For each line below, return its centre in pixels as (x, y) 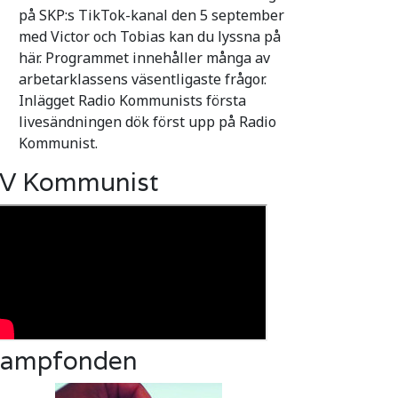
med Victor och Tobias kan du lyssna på (150, 36)
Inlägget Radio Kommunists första (132, 100)
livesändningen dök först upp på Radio (147, 121)
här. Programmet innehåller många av (144, 57)
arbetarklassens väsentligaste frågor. (143, 79)
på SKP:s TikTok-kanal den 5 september (151, 15)
